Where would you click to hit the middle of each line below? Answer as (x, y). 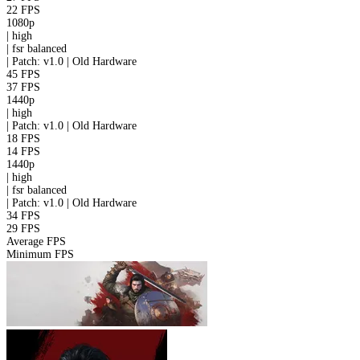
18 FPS (23, 139)
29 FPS (23, 229)
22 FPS (23, 10)
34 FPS (23, 216)
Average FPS (36, 242)
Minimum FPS (40, 255)
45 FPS (23, 75)
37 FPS (23, 88)
